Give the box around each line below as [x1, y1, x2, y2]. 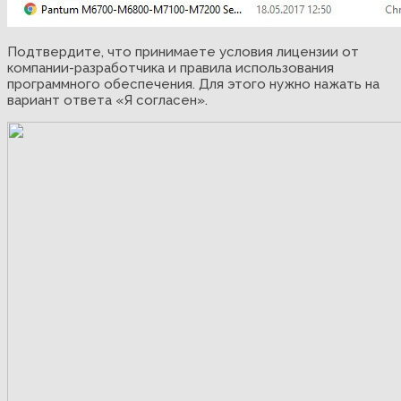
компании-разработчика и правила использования [7, 59, 334, 76]
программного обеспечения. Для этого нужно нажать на [7, 75, 380, 92]
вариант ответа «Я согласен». [7, 91, 208, 108]
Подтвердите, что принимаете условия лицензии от [7, 43, 359, 60]
